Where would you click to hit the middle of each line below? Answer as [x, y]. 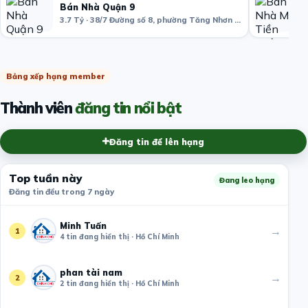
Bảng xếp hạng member [55, 77]
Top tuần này [46, 178]
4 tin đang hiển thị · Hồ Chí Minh [120, 236]
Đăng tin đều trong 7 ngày [62, 191]
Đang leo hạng [247, 180]
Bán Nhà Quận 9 [97, 7]
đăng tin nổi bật [128, 108]
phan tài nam [91, 272]
